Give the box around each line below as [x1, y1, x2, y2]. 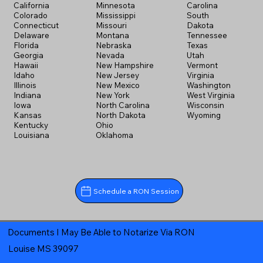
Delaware [13, 31, 49, 41]
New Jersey [95, 70, 139, 80]
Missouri [95, 21, 127, 31]
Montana [95, 31, 129, 41]
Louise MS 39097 [8, 242, 79, 254]
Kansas [13, 110, 42, 120]
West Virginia [187, 90, 235, 100]
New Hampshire [95, 60, 154, 70]
